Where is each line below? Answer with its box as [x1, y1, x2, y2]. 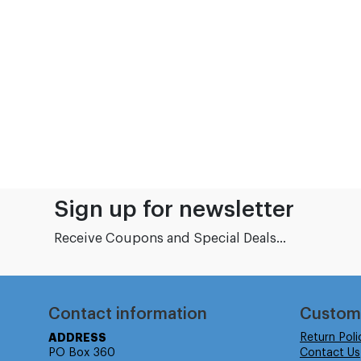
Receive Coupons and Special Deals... [54, 231, 286, 245]
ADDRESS [48, 331, 106, 343]
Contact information [48, 305, 207, 322]
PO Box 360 [48, 346, 115, 359]
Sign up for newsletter [54, 197, 294, 221]
